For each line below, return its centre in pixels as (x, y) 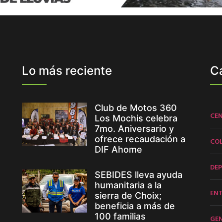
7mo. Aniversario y (134, 128)
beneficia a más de (135, 206)
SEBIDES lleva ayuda (138, 174)
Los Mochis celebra (136, 118)
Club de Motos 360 (136, 108)
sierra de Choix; (128, 195)
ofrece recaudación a (140, 139)
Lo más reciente (67, 70)
